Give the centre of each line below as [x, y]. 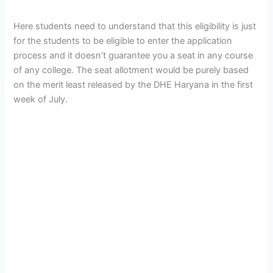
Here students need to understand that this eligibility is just [135, 26]
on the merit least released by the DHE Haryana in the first [133, 84]
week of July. [42, 99]
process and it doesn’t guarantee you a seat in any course [133, 55]
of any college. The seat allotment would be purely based [131, 70]
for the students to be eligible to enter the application [123, 41]
